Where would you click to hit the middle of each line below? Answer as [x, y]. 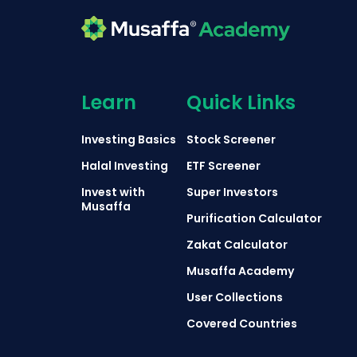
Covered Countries [242, 323]
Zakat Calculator [237, 244]
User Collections [235, 297]
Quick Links [241, 102]
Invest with [113, 192]
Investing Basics [129, 139]
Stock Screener [231, 139]
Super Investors [232, 192]
